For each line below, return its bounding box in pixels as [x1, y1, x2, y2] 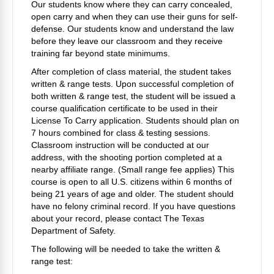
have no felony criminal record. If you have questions [31, 201, 235, 211]
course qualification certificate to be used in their [31, 103, 218, 113]
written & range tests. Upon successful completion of [31, 78, 234, 89]
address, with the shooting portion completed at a [31, 152, 222, 162]
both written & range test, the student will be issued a [31, 91, 235, 101]
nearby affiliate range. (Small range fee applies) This [31, 164, 234, 174]
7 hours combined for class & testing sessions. [31, 127, 210, 138]
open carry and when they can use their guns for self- [31, 11, 238, 21]
